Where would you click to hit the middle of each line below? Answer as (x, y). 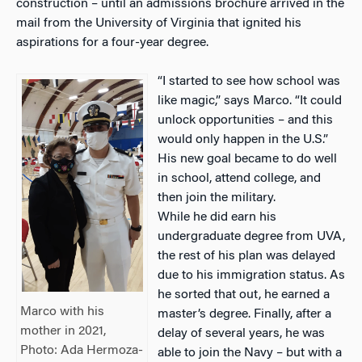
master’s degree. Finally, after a (245, 314)
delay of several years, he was (242, 333)
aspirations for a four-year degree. (112, 42)
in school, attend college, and (240, 178)
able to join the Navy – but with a (250, 353)
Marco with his (63, 312)
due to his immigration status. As (252, 275)
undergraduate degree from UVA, (252, 236)
